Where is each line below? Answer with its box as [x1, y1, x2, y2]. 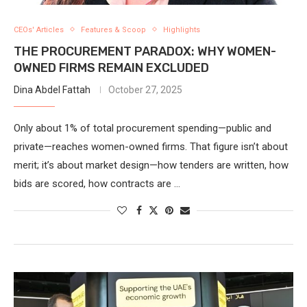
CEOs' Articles [14, 25, 64, 34]
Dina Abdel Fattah [14, 84, 90, 95]
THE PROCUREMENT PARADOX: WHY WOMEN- [14, 43, 276, 59]
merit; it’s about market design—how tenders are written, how [14, 158, 288, 171]
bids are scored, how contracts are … [14, 177, 180, 190]
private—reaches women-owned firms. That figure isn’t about [14, 140, 288, 153]
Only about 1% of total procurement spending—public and [14, 121, 271, 134]
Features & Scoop [81, 25, 146, 34]
